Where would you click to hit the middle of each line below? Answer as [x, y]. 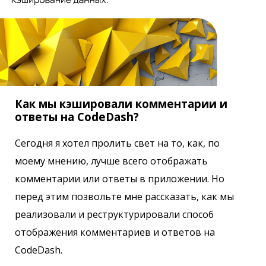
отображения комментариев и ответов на [115, 232]
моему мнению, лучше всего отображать [111, 161]
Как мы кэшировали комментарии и [121, 103]
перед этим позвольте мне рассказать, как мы [124, 197]
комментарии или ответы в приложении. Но [120, 179]
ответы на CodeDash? [77, 116]
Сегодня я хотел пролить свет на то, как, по [117, 143]
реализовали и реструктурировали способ [114, 215]
